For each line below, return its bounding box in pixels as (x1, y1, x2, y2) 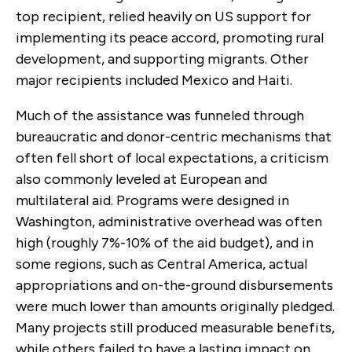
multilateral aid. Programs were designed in (16, 191, 289, 209)
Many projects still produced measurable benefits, (16, 318, 335, 336)
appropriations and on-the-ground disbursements (16, 276, 333, 294)
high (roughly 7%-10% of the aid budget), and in (16, 233, 313, 251)
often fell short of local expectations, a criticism (16, 148, 328, 167)
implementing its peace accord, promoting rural (16, 28, 324, 46)
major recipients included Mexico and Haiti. (16, 71, 292, 89)
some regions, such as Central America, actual (16, 255, 307, 273)
